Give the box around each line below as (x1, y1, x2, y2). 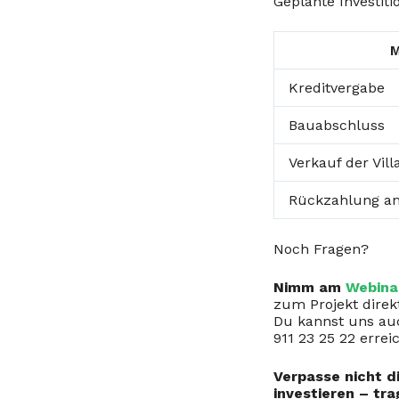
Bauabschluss (289, 117, 385, 134)
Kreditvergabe (289, 79, 385, 96)
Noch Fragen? (273, 240, 369, 257)
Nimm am (273, 279, 346, 296)
